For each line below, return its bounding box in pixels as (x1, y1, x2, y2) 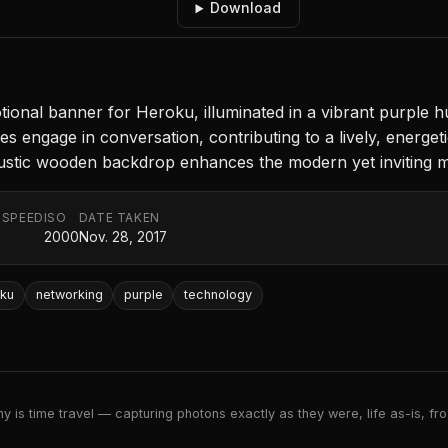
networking (35, 287, 103, 303)
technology (183, 287, 252, 303)
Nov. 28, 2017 (78, 229, 167, 246)
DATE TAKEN (78, 210, 160, 226)
